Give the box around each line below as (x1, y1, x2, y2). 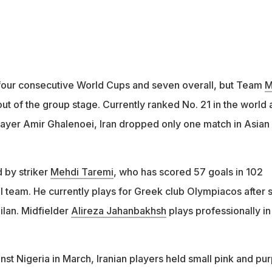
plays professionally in (166, 205, 271, 217)
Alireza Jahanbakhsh (70, 205, 166, 217)
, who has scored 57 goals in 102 (113, 166, 263, 178)
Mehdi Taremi (50, 166, 114, 178)
